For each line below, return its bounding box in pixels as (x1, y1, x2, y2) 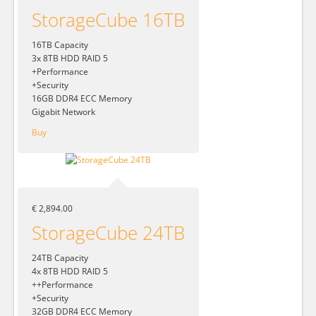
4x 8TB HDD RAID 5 (32, 265, 108, 278)
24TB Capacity (32, 252, 88, 265)
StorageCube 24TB (32, 220, 185, 246)
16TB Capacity (32, 38, 88, 51)
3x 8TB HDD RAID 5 (32, 51, 108, 64)
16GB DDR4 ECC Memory (32, 92, 132, 104)
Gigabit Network (32, 105, 95, 118)
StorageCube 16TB (32, 6, 185, 32)
